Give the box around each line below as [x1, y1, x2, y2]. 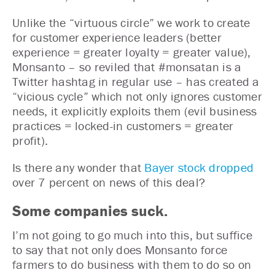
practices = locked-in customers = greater [12, 117, 234, 133]
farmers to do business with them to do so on [12, 257, 251, 272]
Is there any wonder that [12, 159, 145, 175]
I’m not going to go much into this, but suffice [12, 227, 252, 242]
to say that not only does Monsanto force [12, 242, 227, 257]
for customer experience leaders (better [12, 29, 222, 45]
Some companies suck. [12, 201, 168, 220]
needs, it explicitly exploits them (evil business [12, 103, 257, 118]
